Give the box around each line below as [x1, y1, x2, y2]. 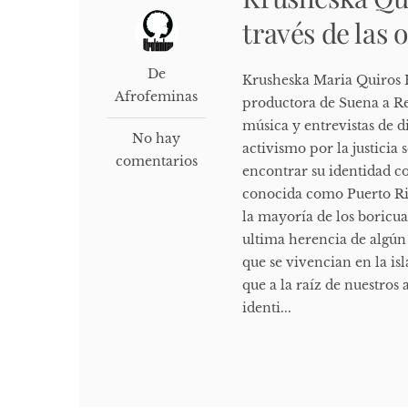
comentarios [115, 153, 198, 170]
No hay [132, 130, 181, 148]
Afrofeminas [115, 88, 199, 106]
